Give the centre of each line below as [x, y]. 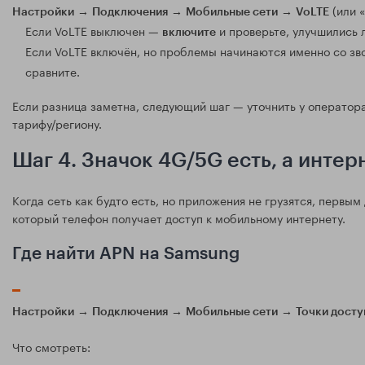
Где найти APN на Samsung [126, 253]
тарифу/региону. [57, 123]
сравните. [53, 70]
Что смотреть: [51, 346]
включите [189, 32]
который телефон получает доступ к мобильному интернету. [179, 217]
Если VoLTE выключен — [94, 30]
